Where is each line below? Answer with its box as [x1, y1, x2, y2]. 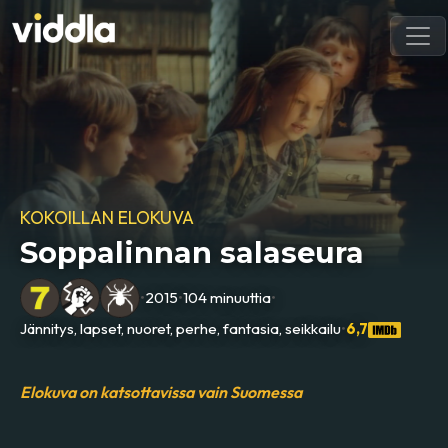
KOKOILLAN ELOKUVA [20, 205, 195, 229]
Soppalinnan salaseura [20, 235, 365, 271]
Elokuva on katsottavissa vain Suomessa [20, 381, 303, 402]
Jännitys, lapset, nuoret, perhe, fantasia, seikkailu [20, 318, 342, 338]
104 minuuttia [183, 287, 272, 307]
